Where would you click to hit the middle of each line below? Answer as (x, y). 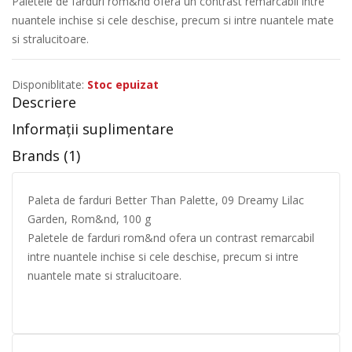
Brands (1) (46, 156)
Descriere (44, 102)
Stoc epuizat (123, 84)
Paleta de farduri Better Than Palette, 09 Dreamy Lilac (166, 200)
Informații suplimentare (93, 129)
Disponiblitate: (48, 84)
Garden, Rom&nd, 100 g (89, 219)
